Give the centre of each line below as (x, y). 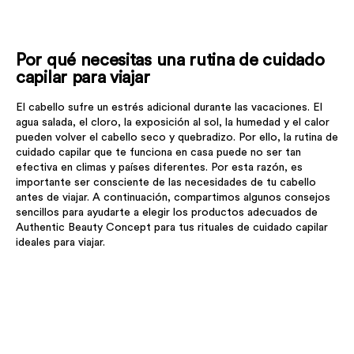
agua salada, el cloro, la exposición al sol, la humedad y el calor (173, 123)
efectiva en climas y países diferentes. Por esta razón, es (159, 168)
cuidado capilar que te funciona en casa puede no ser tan (158, 153)
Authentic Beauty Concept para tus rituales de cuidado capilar (172, 228)
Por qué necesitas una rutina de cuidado (170, 60)
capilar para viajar (83, 77)
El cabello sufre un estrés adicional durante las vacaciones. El (169, 108)
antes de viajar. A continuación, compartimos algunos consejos (173, 198)
